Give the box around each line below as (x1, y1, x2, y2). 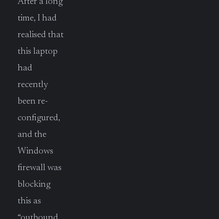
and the (18, 130, 46, 140)
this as (18, 197, 41, 206)
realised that (18, 30, 64, 40)
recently (18, 80, 48, 90)
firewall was (18, 163, 62, 173)
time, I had (18, 14, 57, 23)
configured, (18, 113, 60, 123)
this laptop (18, 47, 58, 57)
